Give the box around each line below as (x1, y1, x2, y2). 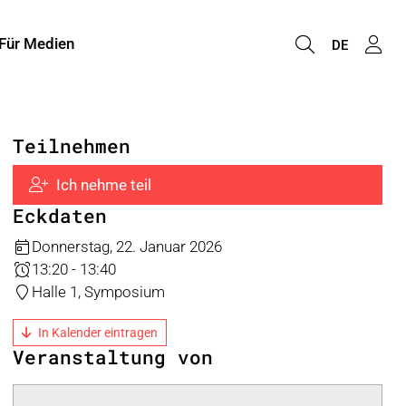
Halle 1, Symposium (32, 282, 166, 301)
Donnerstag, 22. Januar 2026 (32, 237, 223, 256)
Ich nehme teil (55, 175, 151, 194)
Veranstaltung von (13, 344, 213, 371)
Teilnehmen (13, 132, 130, 159)
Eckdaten (13, 203, 107, 229)
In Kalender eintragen (38, 325, 158, 340)
